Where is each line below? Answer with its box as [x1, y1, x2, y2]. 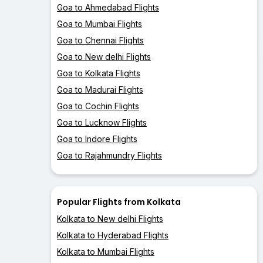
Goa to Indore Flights [57, 134, 137, 144]
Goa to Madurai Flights [57, 85, 143, 95]
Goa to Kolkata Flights [57, 68, 140, 79]
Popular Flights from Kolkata [57, 196, 181, 208]
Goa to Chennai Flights [57, 35, 144, 46]
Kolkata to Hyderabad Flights [57, 230, 168, 241]
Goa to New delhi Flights [57, 52, 151, 62]
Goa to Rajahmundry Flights [57, 150, 162, 161]
